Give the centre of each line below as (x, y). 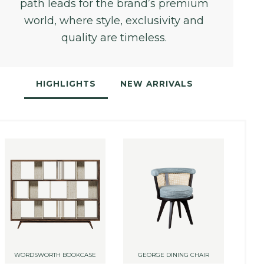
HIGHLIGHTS (66, 84)
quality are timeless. (114, 38)
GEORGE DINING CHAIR (174, 255)
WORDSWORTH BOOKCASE (55, 255)
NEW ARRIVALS (156, 84)
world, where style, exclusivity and (114, 21)
